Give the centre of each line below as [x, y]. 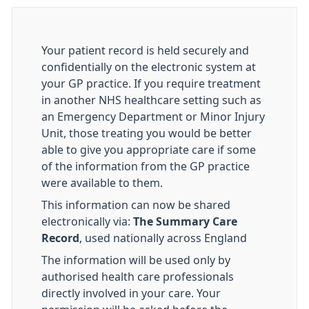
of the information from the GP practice [146, 166]
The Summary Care [184, 221]
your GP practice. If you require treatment [151, 83]
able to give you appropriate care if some [149, 150]
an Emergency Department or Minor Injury [153, 117]
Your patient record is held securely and [145, 50]
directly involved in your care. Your [131, 293]
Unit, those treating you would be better [147, 133]
